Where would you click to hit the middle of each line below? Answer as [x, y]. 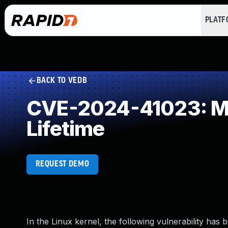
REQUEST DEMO [62, 164]
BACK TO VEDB [62, 81]
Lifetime [66, 129]
